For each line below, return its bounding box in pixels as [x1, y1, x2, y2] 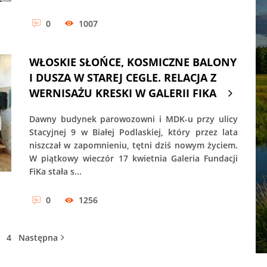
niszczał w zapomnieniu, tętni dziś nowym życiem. [29, 139, 238, 151]
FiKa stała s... [29, 166, 82, 178]
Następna [18, 232, 58, 244]
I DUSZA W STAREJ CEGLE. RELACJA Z [29, 70, 216, 85]
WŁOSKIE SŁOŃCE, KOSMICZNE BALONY [29, 55, 237, 70]
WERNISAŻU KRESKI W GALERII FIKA [29, 86, 216, 101]
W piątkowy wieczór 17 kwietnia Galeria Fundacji [29, 153, 238, 164]
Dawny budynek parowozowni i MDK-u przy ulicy [29, 113, 238, 125]
